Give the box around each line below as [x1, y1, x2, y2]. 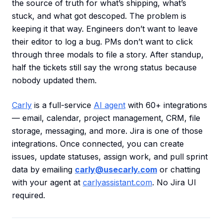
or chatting [157, 165, 200, 174]
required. [12, 190, 45, 200]
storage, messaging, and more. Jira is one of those [12, 126, 203, 136]
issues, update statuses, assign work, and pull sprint [12, 152, 208, 162]
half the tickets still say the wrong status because [12, 62, 197, 72]
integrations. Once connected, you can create [12, 139, 184, 149]
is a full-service [32, 100, 94, 110]
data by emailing [12, 165, 75, 174]
